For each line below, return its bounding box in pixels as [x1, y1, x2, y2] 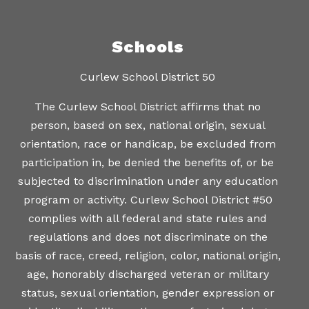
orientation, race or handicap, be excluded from [19, 137, 276, 150]
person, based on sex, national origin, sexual [30, 118, 266, 132]
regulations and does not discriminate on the [28, 230, 268, 243]
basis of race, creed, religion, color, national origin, [14, 248, 281, 262]
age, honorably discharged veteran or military [26, 267, 269, 281]
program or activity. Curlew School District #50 [23, 192, 272, 206]
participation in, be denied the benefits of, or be [21, 155, 274, 169]
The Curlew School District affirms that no [34, 99, 261, 113]
